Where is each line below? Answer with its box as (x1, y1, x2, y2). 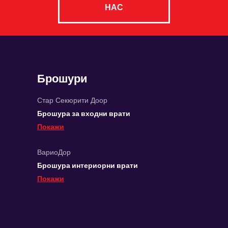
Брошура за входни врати (37, 108, 130, 119)
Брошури (37, 71, 88, 87)
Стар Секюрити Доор (37, 95, 107, 105)
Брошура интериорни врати (37, 160, 138, 170)
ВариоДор (37, 147, 71, 157)
